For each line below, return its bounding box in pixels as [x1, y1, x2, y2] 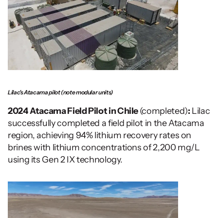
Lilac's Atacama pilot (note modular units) [8, 89, 113, 96]
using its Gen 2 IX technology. [8, 154, 124, 165]
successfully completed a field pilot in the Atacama [8, 118, 204, 129]
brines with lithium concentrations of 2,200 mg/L [8, 142, 200, 153]
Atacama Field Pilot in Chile [30, 106, 140, 117]
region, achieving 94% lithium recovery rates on [8, 130, 192, 141]
